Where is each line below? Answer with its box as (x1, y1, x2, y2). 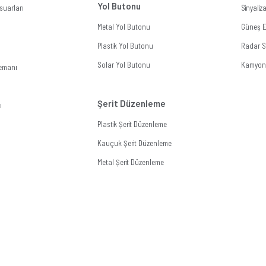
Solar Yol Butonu (97, 60, 150, 70)
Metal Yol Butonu (97, 22, 150, 32)
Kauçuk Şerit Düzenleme (97, 138, 172, 148)
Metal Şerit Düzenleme (97, 157, 164, 167)
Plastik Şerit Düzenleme (97, 119, 167, 129)
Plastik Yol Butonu (97, 41, 153, 51)
